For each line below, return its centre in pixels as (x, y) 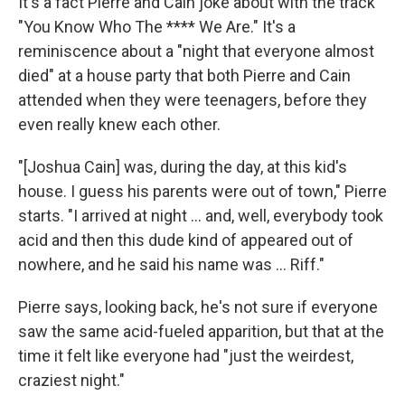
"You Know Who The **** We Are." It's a (157, 26)
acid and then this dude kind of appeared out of (186, 240)
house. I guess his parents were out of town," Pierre (202, 191)
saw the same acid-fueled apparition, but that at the (201, 331)
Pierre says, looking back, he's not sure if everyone (198, 306)
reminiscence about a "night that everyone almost (196, 51)
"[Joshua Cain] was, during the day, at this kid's (183, 166)
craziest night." (71, 380)
